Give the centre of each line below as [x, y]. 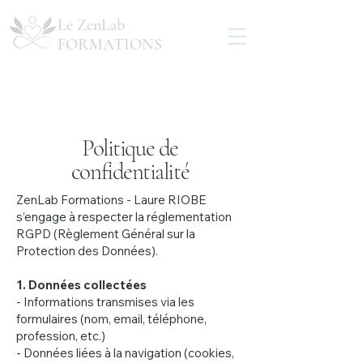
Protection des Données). [87, 251]
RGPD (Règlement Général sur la [106, 234]
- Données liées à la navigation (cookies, [125, 353]
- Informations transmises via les [105, 302]
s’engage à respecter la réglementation [124, 217]
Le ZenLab [91, 25]
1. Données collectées [84, 285]
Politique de [130, 148]
